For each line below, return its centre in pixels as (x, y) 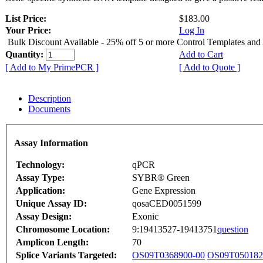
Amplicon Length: (52, 242)
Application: (41, 190)
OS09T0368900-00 (168, 255)
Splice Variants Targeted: (66, 255)
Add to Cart (201, 55)
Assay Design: (44, 216)
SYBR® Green (161, 177)
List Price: (27, 19)
